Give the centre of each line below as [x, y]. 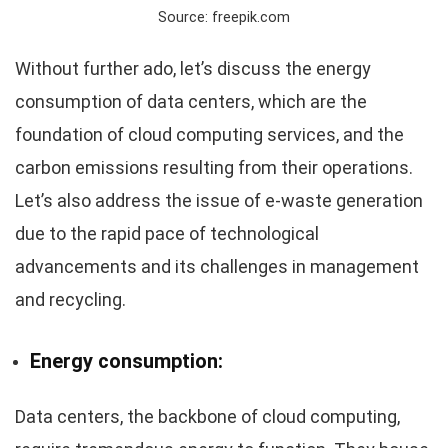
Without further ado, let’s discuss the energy [193, 69]
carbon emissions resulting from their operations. [214, 168]
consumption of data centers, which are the [191, 102]
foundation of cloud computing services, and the [209, 135]
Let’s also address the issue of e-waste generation [219, 201]
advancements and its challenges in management [217, 267]
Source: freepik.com [224, 18]
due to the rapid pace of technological [167, 234]
